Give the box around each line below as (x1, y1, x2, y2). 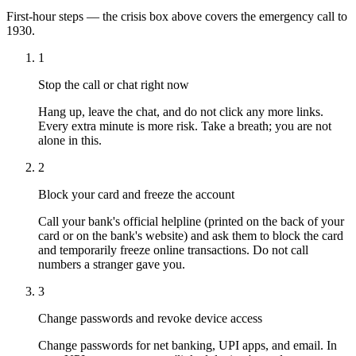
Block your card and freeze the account (38, 187, 234, 201)
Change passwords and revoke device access (38, 311, 262, 325)
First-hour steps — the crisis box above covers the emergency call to (6, 9, 347, 23)
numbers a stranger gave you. (38, 257, 185, 271)
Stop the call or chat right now (38, 77, 189, 91)
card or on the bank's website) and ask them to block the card (38, 228, 343, 242)
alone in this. (38, 133, 102, 147)
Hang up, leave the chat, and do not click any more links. (38, 104, 323, 118)
